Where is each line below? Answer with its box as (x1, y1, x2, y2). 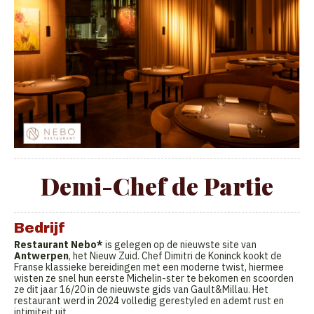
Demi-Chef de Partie (41, 169, 273, 202)
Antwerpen (14, 249, 69, 262)
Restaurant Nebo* (14, 238, 105, 251)
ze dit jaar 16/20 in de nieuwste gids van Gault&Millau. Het (14, 282, 268, 296)
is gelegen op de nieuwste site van (105, 238, 257, 251)
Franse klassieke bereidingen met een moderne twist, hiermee (14, 260, 284, 273)
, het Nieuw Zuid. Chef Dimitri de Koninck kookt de (69, 249, 282, 262)
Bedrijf (14, 219, 65, 235)
